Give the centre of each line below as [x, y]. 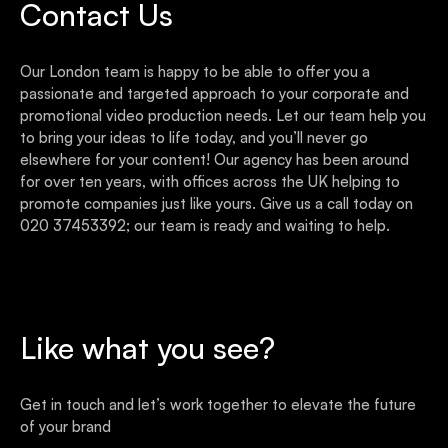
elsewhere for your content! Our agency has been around [214, 159]
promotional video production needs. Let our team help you [223, 115]
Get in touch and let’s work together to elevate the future [218, 404]
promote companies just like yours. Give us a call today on [216, 203]
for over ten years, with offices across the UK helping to [210, 181]
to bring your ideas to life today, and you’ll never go [194, 137]
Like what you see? [147, 347]
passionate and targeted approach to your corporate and [214, 93]
